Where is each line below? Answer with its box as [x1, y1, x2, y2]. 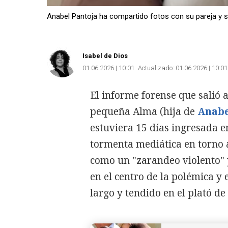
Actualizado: [138, 64, 174, 72]
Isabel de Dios [82, 51, 128, 60]
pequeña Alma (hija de [90, 104, 197, 118]
